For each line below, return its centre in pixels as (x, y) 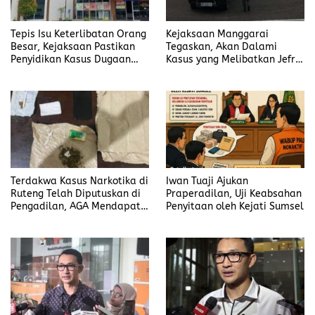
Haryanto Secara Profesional (234, 72)
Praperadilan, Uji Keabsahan (234, 193)
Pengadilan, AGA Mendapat (76, 206)
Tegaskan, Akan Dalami (221, 46)
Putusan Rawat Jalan (61, 219)
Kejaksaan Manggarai (217, 34)
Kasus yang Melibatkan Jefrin (235, 59)
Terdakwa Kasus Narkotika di (79, 181)
